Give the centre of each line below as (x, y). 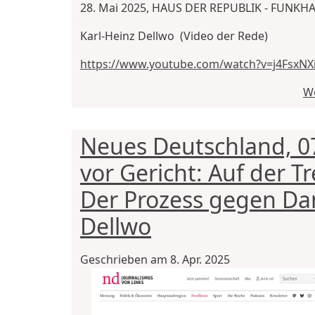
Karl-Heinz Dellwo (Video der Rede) (174, 36)
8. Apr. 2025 (200, 260)
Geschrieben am (125, 260)
